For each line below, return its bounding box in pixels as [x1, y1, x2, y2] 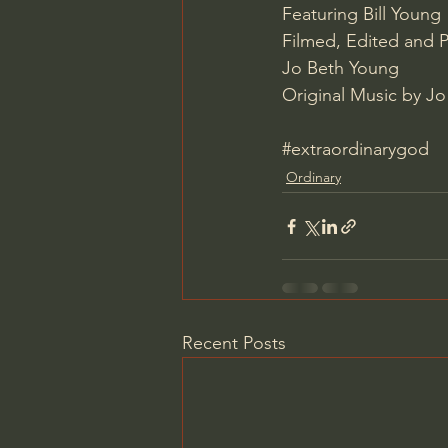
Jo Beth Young [282, 57, 404, 80]
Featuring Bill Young [282, 3, 441, 26]
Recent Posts [182, 332, 286, 355]
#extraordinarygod [282, 138, 429, 161]
